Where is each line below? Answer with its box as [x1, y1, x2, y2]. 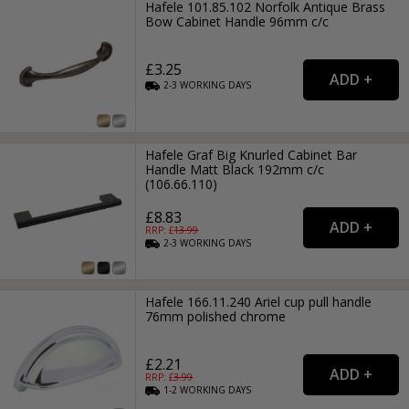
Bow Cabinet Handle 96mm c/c [145, 13, 330, 31]
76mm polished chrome [145, 308, 287, 326]
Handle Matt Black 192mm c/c [145, 160, 325, 178]
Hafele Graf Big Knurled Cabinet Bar [145, 145, 358, 163]
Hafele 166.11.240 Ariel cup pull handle [145, 293, 372, 311]
